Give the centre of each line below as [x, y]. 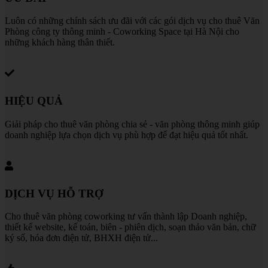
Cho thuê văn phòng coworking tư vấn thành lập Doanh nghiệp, [126, 217]
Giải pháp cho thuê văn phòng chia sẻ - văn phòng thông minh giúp [132, 124]
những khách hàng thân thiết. [60, 42]
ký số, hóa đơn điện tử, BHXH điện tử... [81, 238]
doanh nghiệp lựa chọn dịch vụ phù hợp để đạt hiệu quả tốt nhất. [127, 135]
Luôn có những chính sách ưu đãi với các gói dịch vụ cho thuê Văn [132, 21]
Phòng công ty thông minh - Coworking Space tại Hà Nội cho [122, 32]
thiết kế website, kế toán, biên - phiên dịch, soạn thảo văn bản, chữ [130, 227]
